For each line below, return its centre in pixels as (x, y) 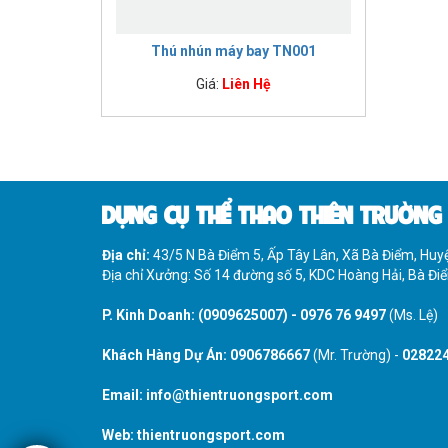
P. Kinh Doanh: (150, 314)
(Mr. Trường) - (356, 354)
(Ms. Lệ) (413, 314)
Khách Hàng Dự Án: (164, 354)
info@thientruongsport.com (239, 394)
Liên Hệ (246, 83)
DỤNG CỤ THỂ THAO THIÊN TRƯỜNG (272, 212)
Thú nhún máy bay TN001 (233, 50)
